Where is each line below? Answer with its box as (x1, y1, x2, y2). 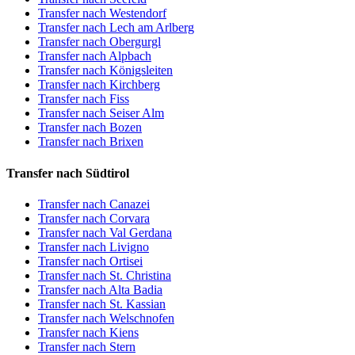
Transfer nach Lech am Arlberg (38, 21, 194, 35)
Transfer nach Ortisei (38, 254, 143, 268)
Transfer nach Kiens (38, 325, 139, 339)
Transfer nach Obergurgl (38, 35, 161, 49)
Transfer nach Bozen (38, 120, 142, 135)
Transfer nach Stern (38, 339, 136, 353)
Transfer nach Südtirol (6, 166, 129, 180)
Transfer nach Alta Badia (38, 282, 162, 296)
